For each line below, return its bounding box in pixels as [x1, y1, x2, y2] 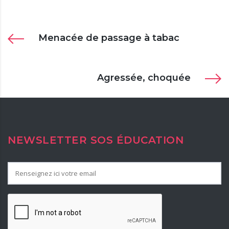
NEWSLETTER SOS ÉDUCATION [8, 133, 184, 146]
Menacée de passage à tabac [38, 32, 179, 43]
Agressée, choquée [97, 72, 191, 83]
